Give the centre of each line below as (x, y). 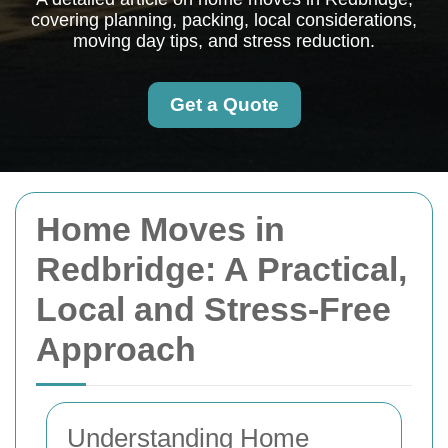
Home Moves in (160, 229)
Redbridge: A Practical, (221, 269)
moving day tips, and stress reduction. (224, 41)
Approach (116, 349)
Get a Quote (224, 104)
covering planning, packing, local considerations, (224, 20)
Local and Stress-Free (213, 309)
